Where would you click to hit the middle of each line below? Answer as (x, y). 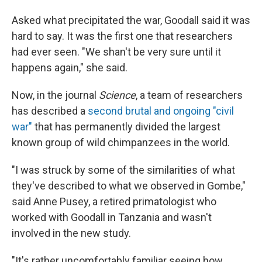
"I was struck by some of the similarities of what (123, 170)
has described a (50, 111)
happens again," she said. (70, 68)
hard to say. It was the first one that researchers (122, 36)
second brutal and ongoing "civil (161, 111)
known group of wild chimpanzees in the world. (121, 142)
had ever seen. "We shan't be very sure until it (116, 52)
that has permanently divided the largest (126, 127)
